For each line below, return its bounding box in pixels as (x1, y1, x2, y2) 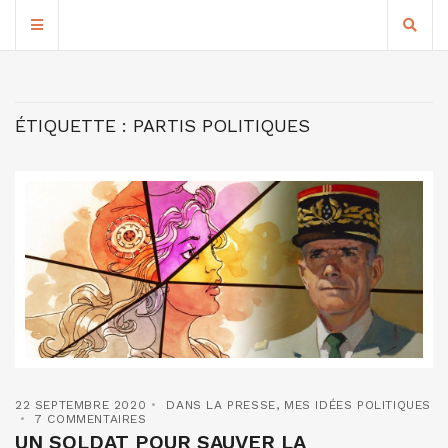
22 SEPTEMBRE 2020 (15, 398, 147, 413)
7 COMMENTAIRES (35, 412, 147, 427)
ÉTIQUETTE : (15, 115, 133, 136)
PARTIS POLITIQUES (133, 115, 310, 136)
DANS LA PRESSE (166, 398, 276, 413)
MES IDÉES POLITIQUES (284, 398, 432, 413)
